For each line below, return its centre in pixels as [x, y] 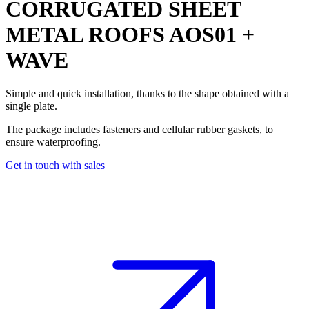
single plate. [31, 106]
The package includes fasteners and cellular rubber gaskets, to [139, 130]
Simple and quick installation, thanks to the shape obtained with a [147, 94]
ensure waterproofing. [53, 142]
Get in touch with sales [55, 166]
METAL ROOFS [85, 35]
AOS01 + [210, 35]
